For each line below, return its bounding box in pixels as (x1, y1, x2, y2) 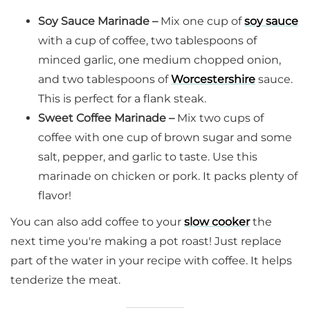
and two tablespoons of (38, 73, 171, 86)
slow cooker (184, 215, 250, 229)
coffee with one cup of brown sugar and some (38, 131, 292, 145)
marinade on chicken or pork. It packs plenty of (38, 170, 298, 183)
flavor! (38, 189, 71, 203)
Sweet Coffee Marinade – (38, 111, 177, 125)
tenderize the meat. (10, 273, 120, 287)
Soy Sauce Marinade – (38, 15, 161, 28)
